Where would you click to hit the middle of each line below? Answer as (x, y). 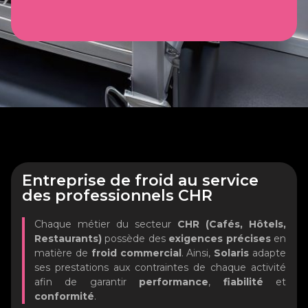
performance (174, 282)
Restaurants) (68, 239)
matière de (63, 253)
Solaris (232, 253)
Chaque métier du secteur (106, 224)
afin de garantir (87, 282)
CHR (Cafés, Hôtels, (232, 224)
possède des (135, 239)
